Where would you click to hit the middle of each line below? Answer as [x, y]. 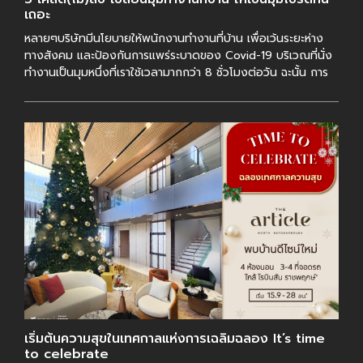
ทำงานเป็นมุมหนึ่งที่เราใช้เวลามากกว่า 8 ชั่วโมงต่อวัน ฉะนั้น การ [176, 73]
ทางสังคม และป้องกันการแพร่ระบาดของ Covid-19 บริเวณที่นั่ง [178, 56]
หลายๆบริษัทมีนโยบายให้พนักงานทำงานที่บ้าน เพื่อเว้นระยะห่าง [174, 39]
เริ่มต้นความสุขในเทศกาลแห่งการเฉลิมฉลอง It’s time [175, 338]
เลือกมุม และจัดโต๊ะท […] [83, 90]
